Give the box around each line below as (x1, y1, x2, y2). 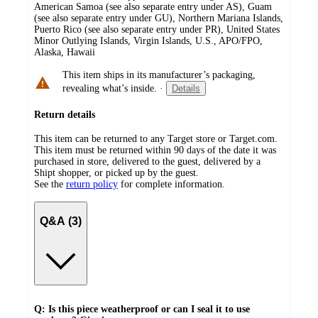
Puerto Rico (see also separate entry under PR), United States (34, 24, 280, 35)
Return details (34, 109, 95, 120)
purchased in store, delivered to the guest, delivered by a (34, 156, 261, 168)
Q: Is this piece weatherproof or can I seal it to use (34, 304, 250, 315)
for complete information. (121, 179, 225, 190)
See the (34, 179, 63, 190)
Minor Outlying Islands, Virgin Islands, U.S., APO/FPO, (34, 35, 263, 47)
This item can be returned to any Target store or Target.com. (34, 133, 278, 145)
